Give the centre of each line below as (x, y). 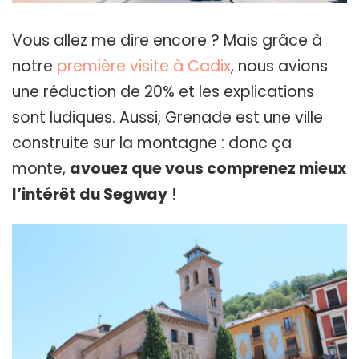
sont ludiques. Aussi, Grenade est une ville (167, 118)
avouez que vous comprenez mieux (208, 169)
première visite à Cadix (144, 67)
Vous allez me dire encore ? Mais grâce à (167, 41)
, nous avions (279, 67)
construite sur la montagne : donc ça (152, 143)
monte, (41, 169)
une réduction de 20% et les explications (163, 92)
